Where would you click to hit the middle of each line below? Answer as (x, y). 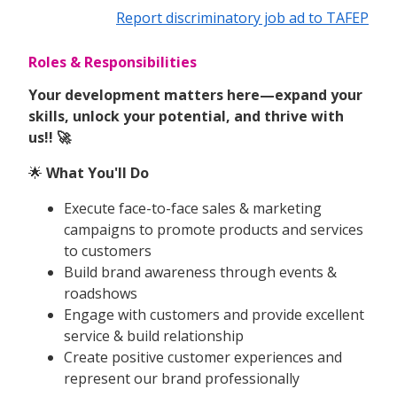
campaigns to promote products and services (214, 229)
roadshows (101, 293)
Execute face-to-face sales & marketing (193, 208)
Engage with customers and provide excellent (214, 314)
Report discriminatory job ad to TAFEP (242, 17)
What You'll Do (97, 172)
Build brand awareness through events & (200, 272)
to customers (108, 250)
